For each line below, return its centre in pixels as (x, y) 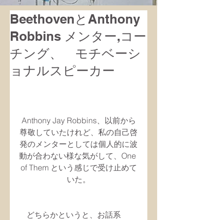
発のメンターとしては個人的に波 (79, 144)
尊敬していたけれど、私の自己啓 (79, 132)
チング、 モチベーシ (75, 53)
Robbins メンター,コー (78, 36)
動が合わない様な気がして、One (79, 156)
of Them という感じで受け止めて (79, 167)
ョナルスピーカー (62, 70)
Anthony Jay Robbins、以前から (79, 120)
